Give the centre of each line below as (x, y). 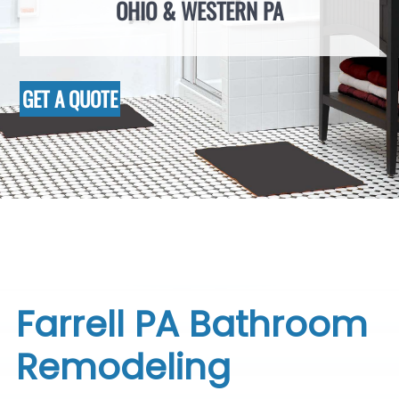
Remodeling (123, 367)
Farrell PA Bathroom (191, 324)
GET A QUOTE (70, 99)
